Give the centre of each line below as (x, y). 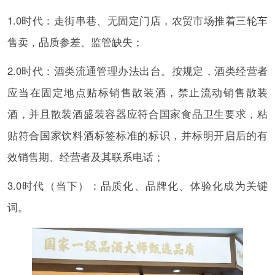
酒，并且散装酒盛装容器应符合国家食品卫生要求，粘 (137, 113)
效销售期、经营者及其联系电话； (85, 156)
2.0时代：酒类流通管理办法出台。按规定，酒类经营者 (137, 70)
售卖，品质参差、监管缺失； (75, 41)
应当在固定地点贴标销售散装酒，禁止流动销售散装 (137, 92)
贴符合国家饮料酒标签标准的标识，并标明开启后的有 (137, 135)
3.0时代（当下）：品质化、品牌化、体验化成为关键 (137, 185)
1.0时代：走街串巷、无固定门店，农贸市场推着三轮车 (137, 20)
